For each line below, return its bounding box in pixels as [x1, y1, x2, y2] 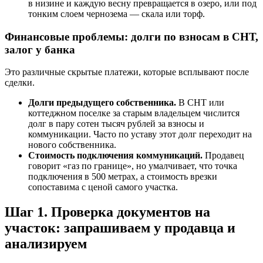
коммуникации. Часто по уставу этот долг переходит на [28, 129, 252, 140]
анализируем [5, 236, 87, 252]
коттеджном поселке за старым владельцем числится [28, 108, 240, 119]
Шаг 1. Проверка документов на [5, 204, 210, 220]
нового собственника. [28, 140, 116, 150]
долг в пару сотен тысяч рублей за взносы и [28, 119, 204, 129]
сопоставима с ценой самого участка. [28, 182, 178, 193]
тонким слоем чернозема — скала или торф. [28, 8, 205, 19]
